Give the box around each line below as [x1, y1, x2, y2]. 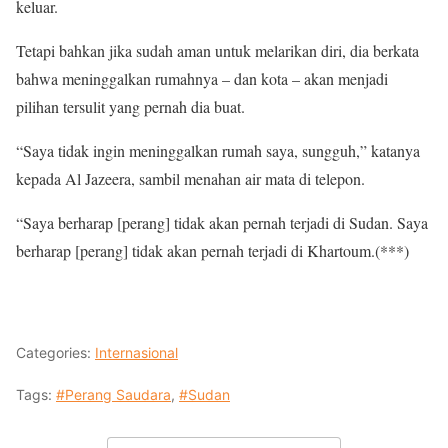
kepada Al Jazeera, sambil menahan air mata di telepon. [16, 168, 365, 190]
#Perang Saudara [56, 386, 171, 404]
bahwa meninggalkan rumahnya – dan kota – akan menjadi [16, 68, 388, 90]
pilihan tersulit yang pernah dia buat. [16, 96, 245, 118]
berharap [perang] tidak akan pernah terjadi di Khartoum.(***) [16, 240, 409, 262]
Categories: [16, 344, 95, 362]
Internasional [95, 344, 178, 362]
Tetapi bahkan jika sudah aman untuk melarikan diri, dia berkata [16, 40, 419, 62]
